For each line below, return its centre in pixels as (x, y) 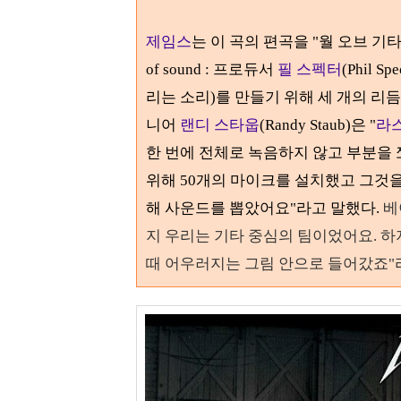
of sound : (179, 69)
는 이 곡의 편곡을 (252, 42)
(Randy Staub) (305, 125)
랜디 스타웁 (218, 125)
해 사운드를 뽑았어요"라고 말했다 (261, 208)
